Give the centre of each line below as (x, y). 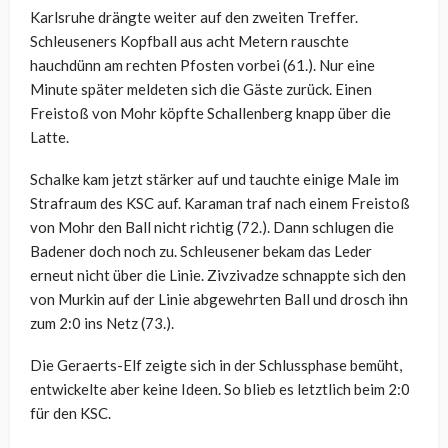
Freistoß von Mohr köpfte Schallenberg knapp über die (210, 113)
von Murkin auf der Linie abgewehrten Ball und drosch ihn (219, 299)
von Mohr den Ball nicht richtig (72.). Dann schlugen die (212, 227)
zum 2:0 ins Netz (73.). (102, 323)
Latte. (49, 137)
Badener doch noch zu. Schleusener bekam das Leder (201, 251)
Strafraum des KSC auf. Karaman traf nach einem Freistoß (220, 203)
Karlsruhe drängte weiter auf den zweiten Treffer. (194, 17)
